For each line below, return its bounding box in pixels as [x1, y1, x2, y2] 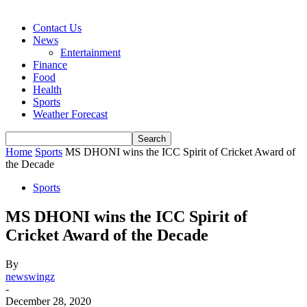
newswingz [5, 270, 55, 282]
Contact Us [33, 22, 82, 34]
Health [33, 84, 62, 95]
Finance [33, 59, 67, 71]
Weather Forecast [33, 108, 108, 120]
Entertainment [60, 47, 121, 58]
